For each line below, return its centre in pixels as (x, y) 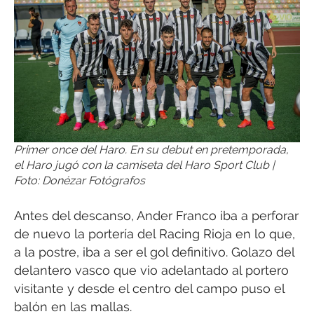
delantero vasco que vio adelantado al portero (151, 270)
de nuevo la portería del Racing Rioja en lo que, (155, 233)
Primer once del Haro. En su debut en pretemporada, (151, 149)
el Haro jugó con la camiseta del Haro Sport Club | (144, 165)
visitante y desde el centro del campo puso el (149, 288)
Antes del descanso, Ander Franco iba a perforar (156, 215)
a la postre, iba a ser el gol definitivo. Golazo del (154, 252)
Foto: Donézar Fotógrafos (80, 180)
